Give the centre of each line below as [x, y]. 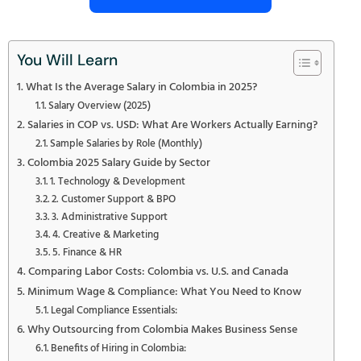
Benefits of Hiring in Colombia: [119, 348]
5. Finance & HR [87, 252]
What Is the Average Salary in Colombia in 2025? [141, 87]
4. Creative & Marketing [106, 234]
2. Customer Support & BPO [114, 199]
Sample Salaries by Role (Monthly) [127, 143]
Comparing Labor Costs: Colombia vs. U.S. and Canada [158, 272]
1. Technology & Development [118, 181]
